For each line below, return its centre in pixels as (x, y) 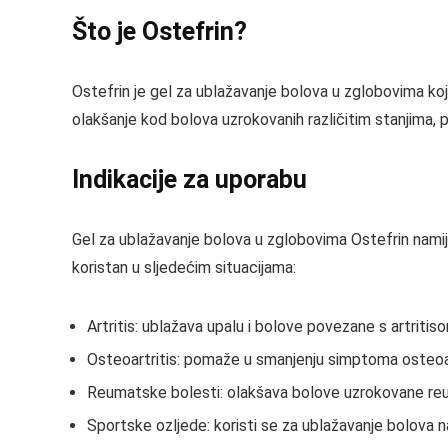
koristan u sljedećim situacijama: (184, 267)
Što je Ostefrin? (159, 31)
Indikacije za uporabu (189, 179)
